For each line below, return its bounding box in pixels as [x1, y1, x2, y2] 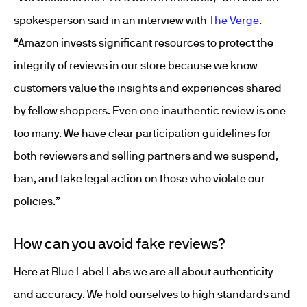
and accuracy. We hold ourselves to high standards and [14, 288, 291, 300]
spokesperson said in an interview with [14, 14, 209, 26]
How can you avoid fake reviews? [14, 235, 225, 251]
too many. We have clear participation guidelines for [14, 127, 271, 139]
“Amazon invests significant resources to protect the [14, 36, 273, 49]
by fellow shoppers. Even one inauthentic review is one [14, 104, 286, 116]
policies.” [14, 195, 60, 207]
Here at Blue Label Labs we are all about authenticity [14, 265, 273, 278]
